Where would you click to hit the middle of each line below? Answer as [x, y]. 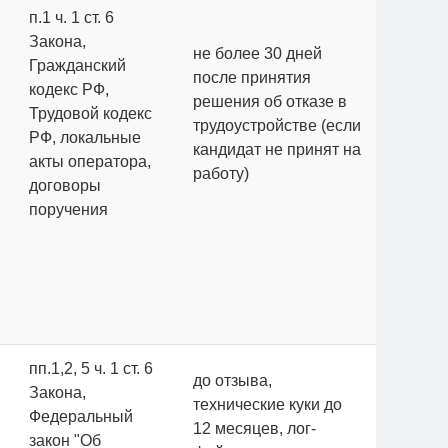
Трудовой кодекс [90, 113]
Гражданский [77, 65]
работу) [221, 173]
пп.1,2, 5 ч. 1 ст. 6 [91, 368]
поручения [68, 209]
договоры [65, 185]
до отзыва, [232, 380]
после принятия [252, 77]
